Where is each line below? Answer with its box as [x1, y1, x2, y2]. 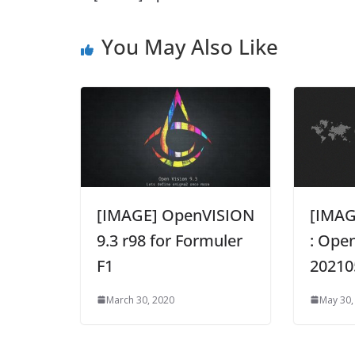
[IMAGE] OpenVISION [97, 204, 254, 226]
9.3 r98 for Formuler [97, 229, 242, 251]
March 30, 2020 [106, 292, 174, 307]
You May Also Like [101, 32, 278, 62]
